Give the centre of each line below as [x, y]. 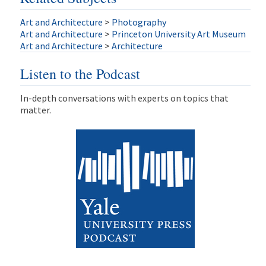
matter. [35, 110]
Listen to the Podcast [80, 73]
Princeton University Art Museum [178, 34]
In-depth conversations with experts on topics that [124, 98]
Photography [139, 22]
